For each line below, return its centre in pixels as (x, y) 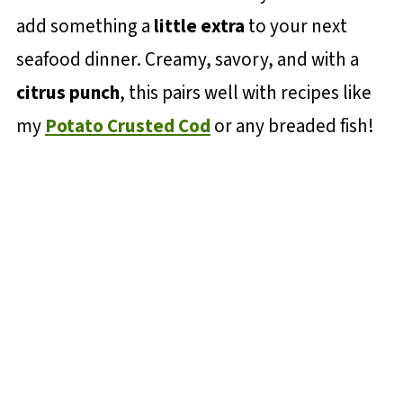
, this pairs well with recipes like (245, 93)
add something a (85, 26)
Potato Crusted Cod (127, 126)
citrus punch (67, 93)
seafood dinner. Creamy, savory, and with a (187, 59)
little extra (199, 26)
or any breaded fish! (292, 126)
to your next (296, 26)
